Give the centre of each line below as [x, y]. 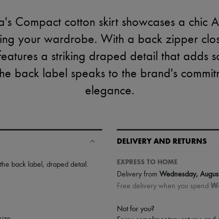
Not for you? [136, 209]
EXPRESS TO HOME [147, 162]
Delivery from [138, 174]
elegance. [109, 91]
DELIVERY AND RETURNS [162, 141]
